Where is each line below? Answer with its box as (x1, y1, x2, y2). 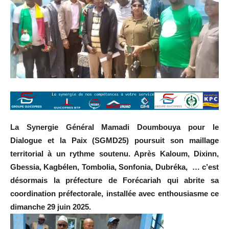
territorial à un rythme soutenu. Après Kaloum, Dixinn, (10, 149, 219, 158)
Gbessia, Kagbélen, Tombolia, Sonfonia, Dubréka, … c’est (10, 163, 219, 172)
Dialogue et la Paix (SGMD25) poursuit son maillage (10, 136, 219, 145)
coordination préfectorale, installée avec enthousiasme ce (10, 189, 219, 198)
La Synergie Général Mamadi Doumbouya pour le (10, 123, 219, 132)
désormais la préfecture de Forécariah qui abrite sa (10, 176, 219, 185)
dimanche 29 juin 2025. (10, 202, 91, 212)
